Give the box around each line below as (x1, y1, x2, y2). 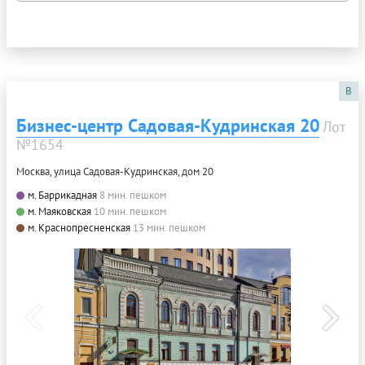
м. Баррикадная (28, 188, 97, 203)
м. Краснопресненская (28, 221, 130, 235)
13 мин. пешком (133, 221, 205, 235)
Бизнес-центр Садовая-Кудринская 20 (16, 114, 319, 138)
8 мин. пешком (99, 188, 166, 203)
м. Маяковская (28, 204, 91, 219)
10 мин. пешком (94, 204, 166, 219)
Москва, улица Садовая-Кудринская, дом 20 (16, 165, 213, 179)
